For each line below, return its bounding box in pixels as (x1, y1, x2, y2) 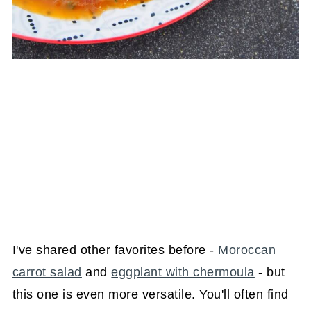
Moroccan (218, 242, 276, 257)
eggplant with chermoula (111, 264, 255, 279)
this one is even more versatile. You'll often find (12, 287, 289, 301)
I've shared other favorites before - (12, 242, 219, 257)
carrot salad (12, 264, 82, 279)
